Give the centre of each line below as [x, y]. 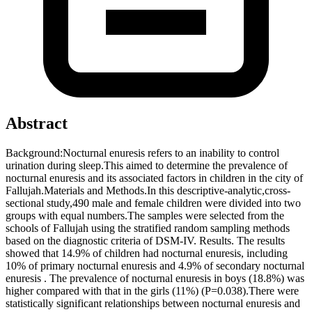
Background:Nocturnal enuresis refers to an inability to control [142, 153]
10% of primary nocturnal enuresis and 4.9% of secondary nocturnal [155, 265]
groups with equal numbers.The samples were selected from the [145, 215]
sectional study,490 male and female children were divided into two [153, 203]
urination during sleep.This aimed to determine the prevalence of [147, 165]
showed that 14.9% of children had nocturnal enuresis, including [147, 253]
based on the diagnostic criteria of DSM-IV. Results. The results [145, 240]
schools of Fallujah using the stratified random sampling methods [148, 228]
